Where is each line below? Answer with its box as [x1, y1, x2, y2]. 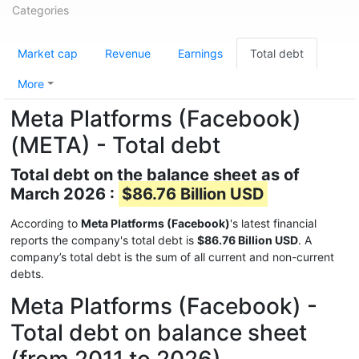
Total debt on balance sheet [10, 319, 307, 346]
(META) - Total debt [10, 131, 220, 159]
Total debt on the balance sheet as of [10, 165, 300, 184]
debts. [10, 267, 44, 280]
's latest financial [230, 216, 317, 230]
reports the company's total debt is [10, 233, 197, 247]
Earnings [178, 46, 223, 60]
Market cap [18, 46, 78, 60]
